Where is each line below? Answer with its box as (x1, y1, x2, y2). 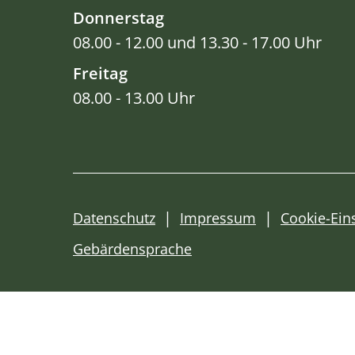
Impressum (180, 208, 256, 227)
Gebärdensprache (73, 239, 192, 258)
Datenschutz (73, 208, 155, 227)
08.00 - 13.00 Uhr (73, 87, 195, 109)
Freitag (73, 63, 128, 85)
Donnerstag (73, 7, 164, 29)
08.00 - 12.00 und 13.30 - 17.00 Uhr (73, 32, 322, 54)
